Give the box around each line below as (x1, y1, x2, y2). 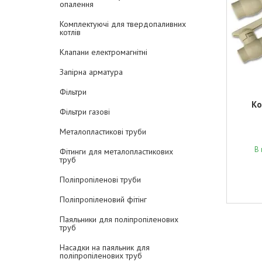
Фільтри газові (60, 106, 110, 117)
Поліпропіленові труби (60, 174, 141, 185)
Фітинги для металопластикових (60, 146, 173, 157)
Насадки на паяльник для (60, 242, 150, 253)
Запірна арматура (60, 67, 123, 77)
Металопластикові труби (60, 126, 146, 137)
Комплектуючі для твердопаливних (60, 19, 186, 29)
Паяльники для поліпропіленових (60, 214, 178, 225)
